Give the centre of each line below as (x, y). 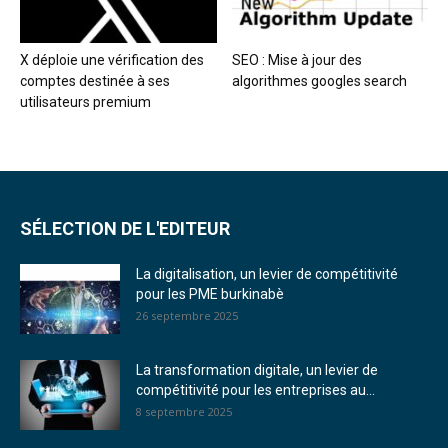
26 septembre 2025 (187, 316)
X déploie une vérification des (112, 60)
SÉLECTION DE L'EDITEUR (125, 229)
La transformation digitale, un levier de (257, 370)
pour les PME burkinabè (210, 294)
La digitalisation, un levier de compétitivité (267, 274)
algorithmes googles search (319, 81)
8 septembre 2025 (184, 412)
